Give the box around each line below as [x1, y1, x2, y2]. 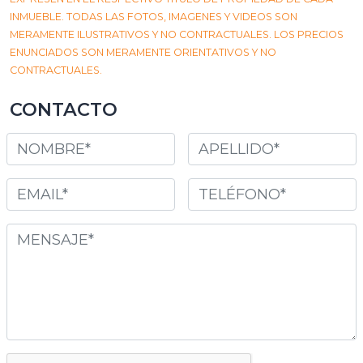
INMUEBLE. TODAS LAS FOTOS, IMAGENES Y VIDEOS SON [10, 10, 297, 23]
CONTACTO [10, 97, 117, 121]
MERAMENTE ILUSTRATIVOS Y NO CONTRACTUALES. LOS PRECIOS [10, 28, 344, 41]
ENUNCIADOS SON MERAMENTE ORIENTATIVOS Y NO [10, 45, 276, 58]
